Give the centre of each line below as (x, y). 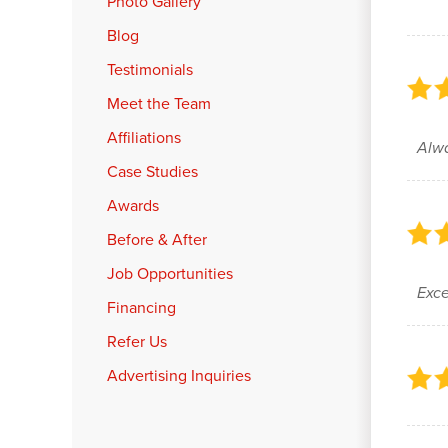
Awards (133, 205)
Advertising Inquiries (179, 375)
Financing (141, 307)
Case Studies (152, 171)
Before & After (157, 239)
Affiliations (144, 137)
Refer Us (137, 341)
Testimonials (150, 69)
